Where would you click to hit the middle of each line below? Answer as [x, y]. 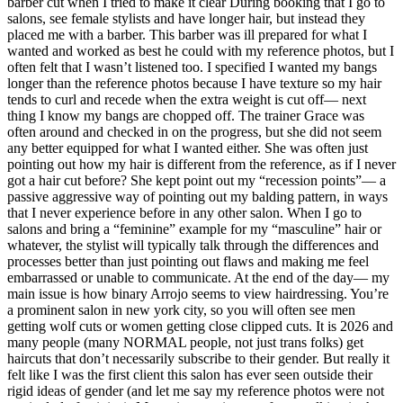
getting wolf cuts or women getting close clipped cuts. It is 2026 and [200, 326]
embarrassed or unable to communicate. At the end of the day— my [198, 277]
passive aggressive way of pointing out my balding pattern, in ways [197, 196]
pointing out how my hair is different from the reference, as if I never [201, 164]
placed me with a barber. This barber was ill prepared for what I [187, 34]
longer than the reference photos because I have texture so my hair [194, 83]
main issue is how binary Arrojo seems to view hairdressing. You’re [198, 293]
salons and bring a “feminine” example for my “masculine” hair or [194, 228]
